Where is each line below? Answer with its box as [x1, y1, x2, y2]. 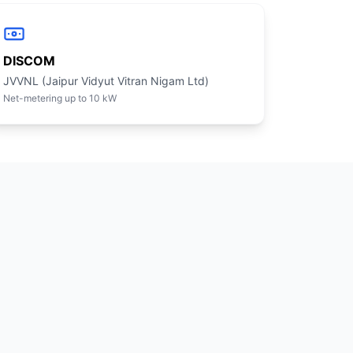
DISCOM [2, 53, 55, 69]
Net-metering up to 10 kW [2, 92, 117, 104]
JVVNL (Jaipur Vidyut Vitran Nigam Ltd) [2, 74, 209, 87]
